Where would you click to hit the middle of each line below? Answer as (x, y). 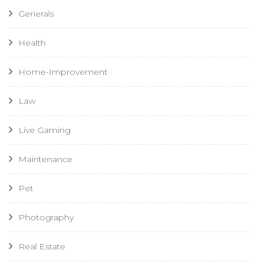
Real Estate (42, 246)
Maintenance (45, 159)
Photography (46, 217)
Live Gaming (45, 130)
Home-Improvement (63, 72)
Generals (36, 13)
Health (32, 42)
